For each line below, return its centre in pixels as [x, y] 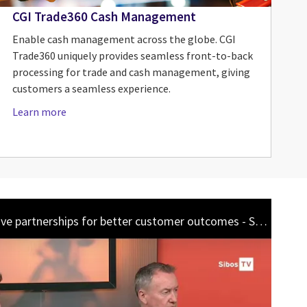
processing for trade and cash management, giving [131, 72]
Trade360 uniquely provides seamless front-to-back [132, 56]
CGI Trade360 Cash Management [104, 16]
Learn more [39, 112]
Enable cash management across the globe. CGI [124, 39]
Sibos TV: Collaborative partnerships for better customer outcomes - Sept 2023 [261, 221]
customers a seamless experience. [91, 89]
